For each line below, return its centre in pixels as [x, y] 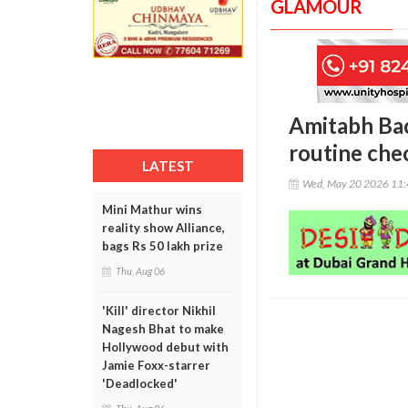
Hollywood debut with [165, 347]
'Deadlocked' [140, 383]
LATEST [168, 166]
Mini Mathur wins [152, 209]
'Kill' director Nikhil [159, 311]
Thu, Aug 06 [140, 271]
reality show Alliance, [163, 228]
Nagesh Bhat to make [163, 329]
